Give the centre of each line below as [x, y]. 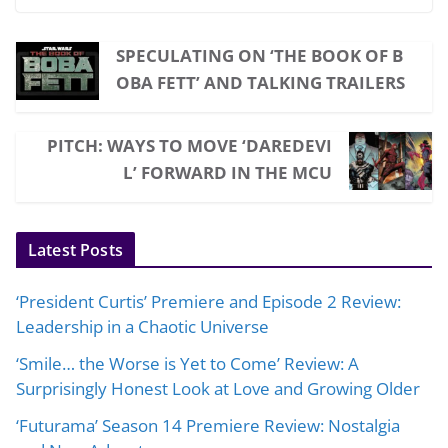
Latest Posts [75, 250]
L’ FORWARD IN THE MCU [228, 173]
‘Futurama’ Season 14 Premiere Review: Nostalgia [208, 426]
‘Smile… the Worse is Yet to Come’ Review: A [187, 364]
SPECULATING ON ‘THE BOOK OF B [259, 56]
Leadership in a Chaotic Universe [142, 327]
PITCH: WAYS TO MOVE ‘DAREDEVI [190, 146]
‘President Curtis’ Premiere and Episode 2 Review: [208, 302]
